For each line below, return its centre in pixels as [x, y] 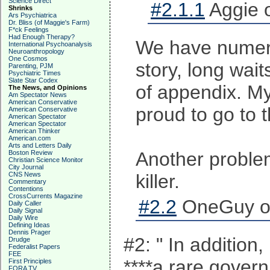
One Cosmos [28, 58]
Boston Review [30, 152]
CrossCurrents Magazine [46, 196]
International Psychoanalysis [50, 44]
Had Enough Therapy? [42, 37]
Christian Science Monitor [46, 160]
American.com [30, 138]
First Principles [30, 261]
